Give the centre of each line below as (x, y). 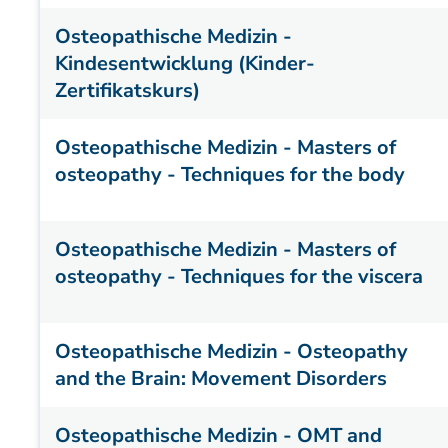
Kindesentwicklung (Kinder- (185, 63)
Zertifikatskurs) (127, 90)
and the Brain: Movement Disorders (221, 378)
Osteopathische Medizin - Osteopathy (231, 351)
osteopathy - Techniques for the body (230, 174)
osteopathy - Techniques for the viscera (239, 276)
